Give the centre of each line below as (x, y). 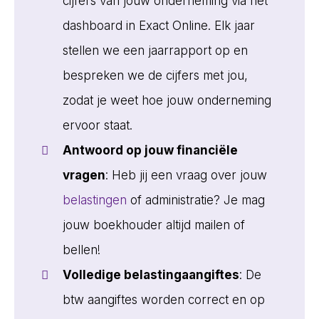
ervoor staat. (97, 125)
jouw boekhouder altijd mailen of (153, 225)
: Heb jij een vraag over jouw (186, 175)
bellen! (81, 250)
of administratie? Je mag (195, 200)
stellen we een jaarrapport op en (155, 50)
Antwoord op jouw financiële (150, 150)
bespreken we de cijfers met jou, (155, 75)
